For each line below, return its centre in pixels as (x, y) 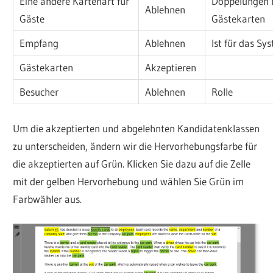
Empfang (39, 43)
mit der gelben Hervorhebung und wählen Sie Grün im (129, 182)
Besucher (39, 91)
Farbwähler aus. (48, 199)
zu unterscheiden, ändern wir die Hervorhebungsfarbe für (135, 146)
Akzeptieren (171, 67)
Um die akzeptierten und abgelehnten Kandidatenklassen (136, 129)
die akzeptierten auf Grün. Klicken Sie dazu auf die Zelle (132, 164)
